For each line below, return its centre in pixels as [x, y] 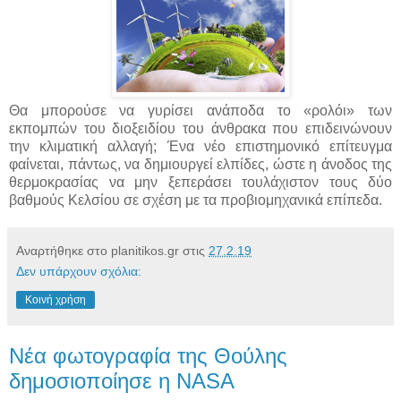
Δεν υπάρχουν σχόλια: [79, 272]
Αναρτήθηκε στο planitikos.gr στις [112, 251]
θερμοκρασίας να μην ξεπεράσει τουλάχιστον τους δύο [200, 183]
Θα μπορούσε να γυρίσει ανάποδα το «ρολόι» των [200, 111]
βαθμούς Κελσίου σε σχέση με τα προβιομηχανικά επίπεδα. [196, 200]
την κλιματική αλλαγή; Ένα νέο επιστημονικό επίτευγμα [200, 147]
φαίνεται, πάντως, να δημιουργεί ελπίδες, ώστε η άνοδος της [200, 165]
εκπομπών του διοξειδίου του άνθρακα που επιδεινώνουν [200, 129]
